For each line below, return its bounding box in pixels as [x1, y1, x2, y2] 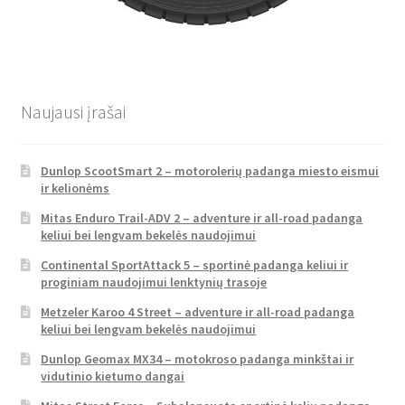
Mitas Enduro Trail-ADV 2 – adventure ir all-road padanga [41, 210, 363, 227]
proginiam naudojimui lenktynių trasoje [41, 274, 268, 291]
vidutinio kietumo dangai [41, 368, 185, 385]
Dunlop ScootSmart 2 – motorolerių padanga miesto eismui [41, 163, 380, 180]
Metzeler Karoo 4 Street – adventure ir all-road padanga [41, 304, 355, 321]
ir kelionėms [41, 180, 110, 197]
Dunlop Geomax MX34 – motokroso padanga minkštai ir [41, 351, 354, 368]
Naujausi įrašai [20, 99, 126, 123]
